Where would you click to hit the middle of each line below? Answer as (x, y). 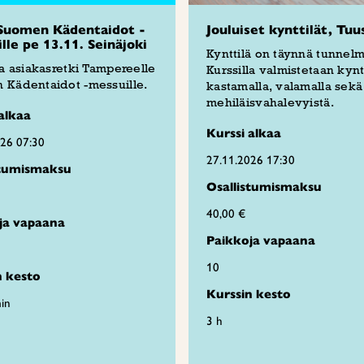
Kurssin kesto (249, 294)
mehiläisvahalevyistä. (270, 102)
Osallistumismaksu (264, 187)
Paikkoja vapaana (261, 240)
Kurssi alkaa (244, 133)
